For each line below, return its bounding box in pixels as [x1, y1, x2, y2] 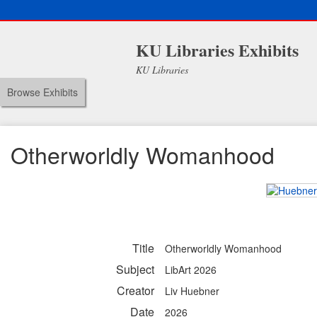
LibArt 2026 [165, 263, 217, 277]
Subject [116, 261, 154, 278]
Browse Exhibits [7, 85, 78, 99]
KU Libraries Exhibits [135, 38, 299, 62]
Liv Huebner [165, 284, 219, 299]
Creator [117, 282, 154, 299]
